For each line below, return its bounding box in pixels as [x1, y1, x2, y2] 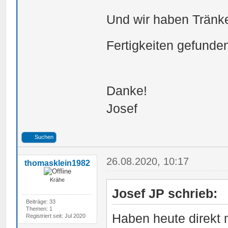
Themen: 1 [25, 205, 52, 212]
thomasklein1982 [24, 158, 91, 167]
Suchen [35, 133, 54, 140]
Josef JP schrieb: [112, 186, 218, 201]
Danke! [106, 83, 148, 98]
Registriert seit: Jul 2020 [25, 212, 85, 219]
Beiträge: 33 [25, 198, 55, 205]
